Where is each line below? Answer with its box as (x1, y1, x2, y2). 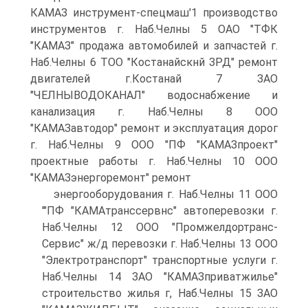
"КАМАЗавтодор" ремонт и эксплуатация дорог (30, 122, 278, 135)
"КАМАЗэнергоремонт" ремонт (30, 171, 191, 184)
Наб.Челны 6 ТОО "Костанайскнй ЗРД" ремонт (30, 56, 278, 69)
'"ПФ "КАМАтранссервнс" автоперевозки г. (42, 204, 278, 217)
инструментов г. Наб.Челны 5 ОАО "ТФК (30, 23, 278, 36)
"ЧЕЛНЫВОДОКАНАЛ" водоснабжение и (30, 89, 278, 102)
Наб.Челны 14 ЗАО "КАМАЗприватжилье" (42, 270, 278, 283)
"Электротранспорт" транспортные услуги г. (42, 254, 278, 267)
